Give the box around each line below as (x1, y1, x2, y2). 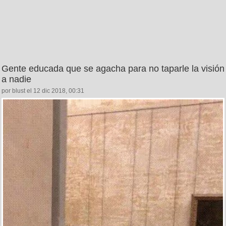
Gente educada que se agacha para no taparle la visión (2, 64, 224, 74)
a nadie (2, 74, 31, 85)
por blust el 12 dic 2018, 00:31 (2, 87, 84, 95)
